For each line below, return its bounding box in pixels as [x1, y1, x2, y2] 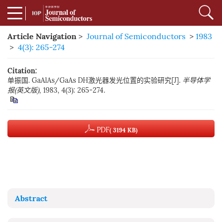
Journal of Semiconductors [87, 32, 185, 41]
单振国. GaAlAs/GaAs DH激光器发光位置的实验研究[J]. [7, 76, 182, 85]
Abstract [15, 193, 48, 203]
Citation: [7, 66, 37, 75]
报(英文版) [7, 86, 39, 95]
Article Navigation [7, 31, 76, 41]
